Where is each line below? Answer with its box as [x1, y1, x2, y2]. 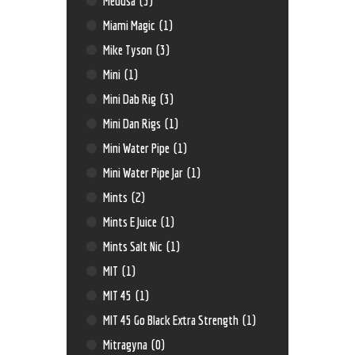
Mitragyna [103, 337, 151, 353]
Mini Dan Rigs [103, 116, 164, 132]
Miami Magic [103, 17, 158, 33]
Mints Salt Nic [103, 239, 166, 254]
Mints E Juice [103, 214, 160, 230]
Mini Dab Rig [103, 91, 159, 107]
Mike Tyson [103, 42, 155, 58]
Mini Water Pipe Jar [103, 165, 186, 181]
